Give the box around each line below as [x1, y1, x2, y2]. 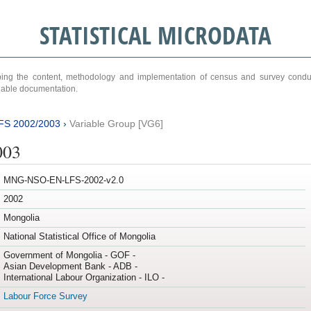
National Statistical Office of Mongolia [3, 231, 155, 242]
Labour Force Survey [3, 291, 87, 302]
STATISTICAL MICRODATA [39, 19, 271, 51]
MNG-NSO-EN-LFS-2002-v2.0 [3, 175, 124, 186]
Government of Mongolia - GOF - [3, 250, 135, 261]
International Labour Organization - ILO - [3, 272, 165, 283]
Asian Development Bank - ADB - [3, 261, 137, 272]
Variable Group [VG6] [69, 117, 163, 129]
